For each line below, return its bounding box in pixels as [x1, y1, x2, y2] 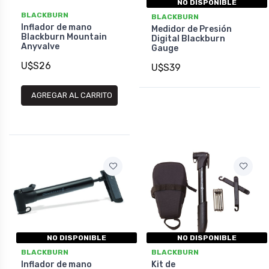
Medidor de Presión [151, 23, 232, 34]
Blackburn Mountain [21, 31, 107, 42]
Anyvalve [21, 41, 59, 52]
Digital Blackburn [151, 33, 225, 44]
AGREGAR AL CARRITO [31, 91, 112, 100]
